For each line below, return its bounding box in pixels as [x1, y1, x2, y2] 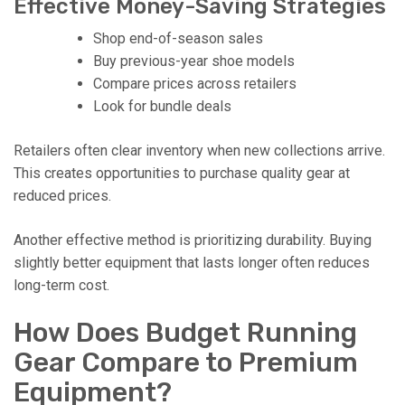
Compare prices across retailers [93, 74, 297, 92]
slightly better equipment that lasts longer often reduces [14, 253, 370, 271]
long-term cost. [14, 276, 109, 294]
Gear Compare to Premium [14, 345, 358, 379]
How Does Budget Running [14, 316, 357, 349]
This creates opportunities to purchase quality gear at [14, 164, 350, 182]
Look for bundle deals [93, 97, 231, 115]
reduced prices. [14, 186, 111, 204]
